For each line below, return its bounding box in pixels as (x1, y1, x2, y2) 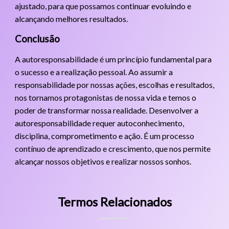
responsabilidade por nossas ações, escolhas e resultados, (14, 79, 214, 89)
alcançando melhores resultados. (14, 13, 128, 24)
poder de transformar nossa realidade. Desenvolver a (14, 105, 198, 115)
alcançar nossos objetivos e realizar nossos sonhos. (14, 156, 191, 166)
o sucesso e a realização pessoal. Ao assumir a (14, 66, 173, 77)
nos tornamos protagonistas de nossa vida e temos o (14, 92, 196, 102)
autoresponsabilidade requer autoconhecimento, (14, 118, 184, 128)
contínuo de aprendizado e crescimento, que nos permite (14, 143, 211, 153)
